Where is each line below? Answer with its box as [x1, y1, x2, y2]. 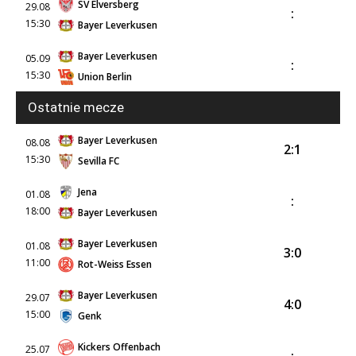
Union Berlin [78, 70, 132, 83]
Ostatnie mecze [28, 99, 124, 115]
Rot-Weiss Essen [78, 257, 152, 271]
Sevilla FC [78, 154, 119, 168]
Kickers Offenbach [78, 340, 161, 354]
